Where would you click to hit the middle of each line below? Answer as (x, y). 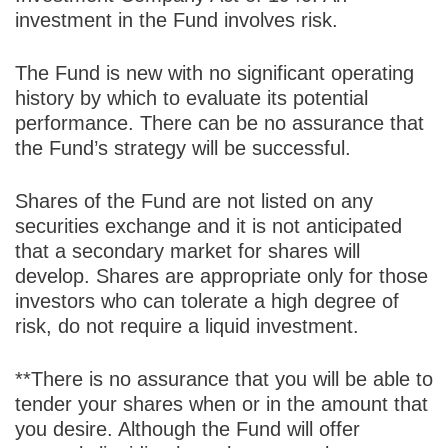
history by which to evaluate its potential (191, 98)
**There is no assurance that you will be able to (224, 379)
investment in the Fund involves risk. (176, 20)
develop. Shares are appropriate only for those (221, 276)
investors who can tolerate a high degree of (207, 301)
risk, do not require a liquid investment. (187, 326)
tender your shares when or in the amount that (221, 404)
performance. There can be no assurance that (219, 123)
